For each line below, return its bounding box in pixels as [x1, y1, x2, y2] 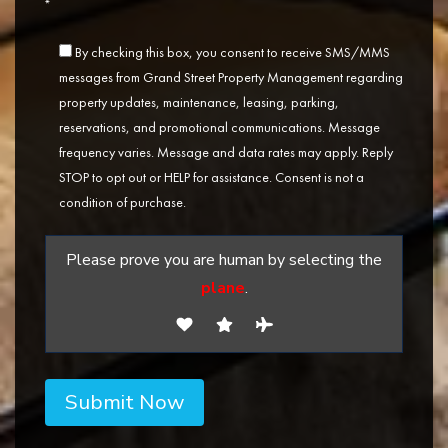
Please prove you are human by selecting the [66, 249, 382, 272]
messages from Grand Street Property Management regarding [59, 68, 403, 87]
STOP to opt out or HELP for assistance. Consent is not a [59, 168, 364, 187]
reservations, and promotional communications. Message [59, 118, 380, 137]
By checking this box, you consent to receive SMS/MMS [75, 43, 390, 62]
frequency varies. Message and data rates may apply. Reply [59, 143, 393, 162]
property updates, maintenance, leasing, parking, [59, 93, 339, 112]
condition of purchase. [59, 193, 186, 212]
